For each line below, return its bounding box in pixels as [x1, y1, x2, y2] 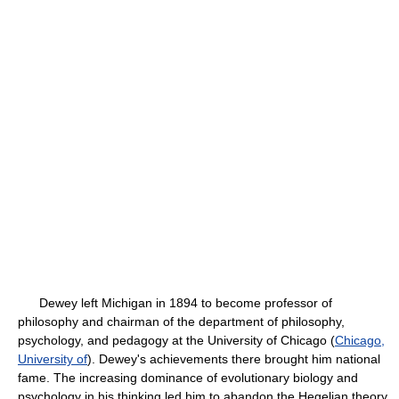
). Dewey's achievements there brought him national [87, 352, 380, 366]
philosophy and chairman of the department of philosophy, [18, 314, 345, 329]
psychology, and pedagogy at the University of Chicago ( [18, 333, 335, 347]
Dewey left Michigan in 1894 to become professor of [18, 296, 332, 310]
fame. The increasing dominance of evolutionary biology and [18, 370, 358, 385]
